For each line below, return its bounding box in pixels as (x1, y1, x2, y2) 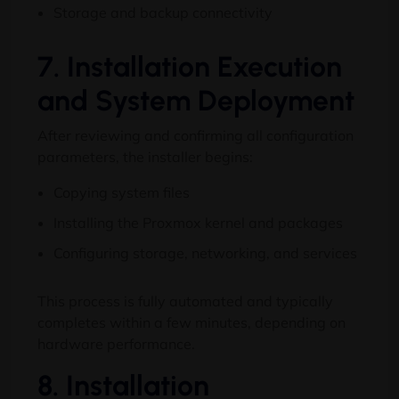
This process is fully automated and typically (37, 292, 333, 311)
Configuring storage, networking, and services (53, 244, 357, 263)
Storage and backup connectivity (53, 4, 273, 22)
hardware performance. (37, 335, 195, 354)
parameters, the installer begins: (37, 148, 253, 167)
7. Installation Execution (37, 50, 342, 85)
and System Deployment (37, 84, 354, 118)
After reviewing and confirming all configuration (37, 126, 354, 145)
